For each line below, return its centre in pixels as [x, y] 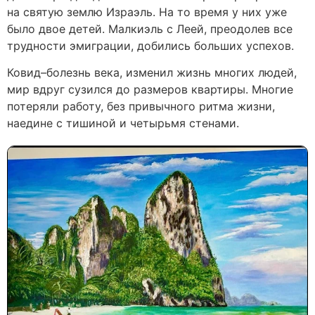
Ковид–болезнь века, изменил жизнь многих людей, [152, 73]
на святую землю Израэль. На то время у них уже [147, 12]
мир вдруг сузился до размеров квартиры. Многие [150, 90]
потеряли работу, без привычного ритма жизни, [141, 107]
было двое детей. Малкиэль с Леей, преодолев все [150, 29]
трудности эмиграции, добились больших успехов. [150, 46]
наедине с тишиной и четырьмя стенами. [123, 123]
